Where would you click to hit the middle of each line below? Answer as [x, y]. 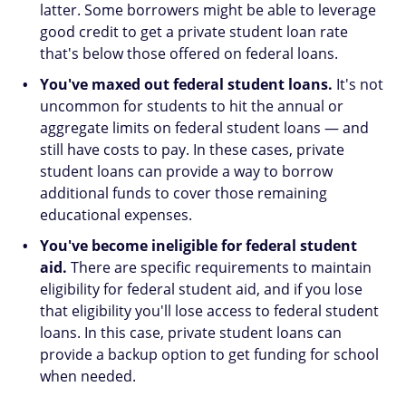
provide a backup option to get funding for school [209, 354]
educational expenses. [116, 215]
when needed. [88, 376]
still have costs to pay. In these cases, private [192, 150]
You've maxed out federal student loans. [186, 84]
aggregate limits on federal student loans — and [204, 128]
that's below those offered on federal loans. [189, 53]
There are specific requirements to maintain [219, 267]
